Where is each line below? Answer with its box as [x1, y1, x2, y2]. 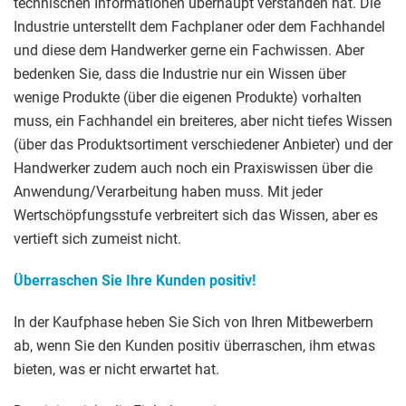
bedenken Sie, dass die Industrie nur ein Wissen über [14, 65, 346, 83]
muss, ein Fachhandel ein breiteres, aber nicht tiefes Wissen [14, 112, 392, 130]
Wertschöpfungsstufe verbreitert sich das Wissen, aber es [14, 207, 378, 225]
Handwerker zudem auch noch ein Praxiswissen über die [14, 159, 372, 178]
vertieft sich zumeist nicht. [14, 230, 181, 248]
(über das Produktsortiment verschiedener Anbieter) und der [14, 136, 392, 154]
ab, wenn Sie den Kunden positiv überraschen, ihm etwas [14, 337, 375, 355]
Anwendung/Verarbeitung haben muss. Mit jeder [14, 183, 323, 201]
